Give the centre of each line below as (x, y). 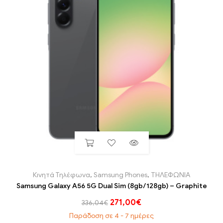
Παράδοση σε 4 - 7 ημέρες (111, 216)
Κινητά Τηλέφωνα (61, 175)
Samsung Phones (120, 175)
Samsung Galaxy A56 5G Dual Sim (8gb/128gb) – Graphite (111, 186)
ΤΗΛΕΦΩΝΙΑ (170, 175)
